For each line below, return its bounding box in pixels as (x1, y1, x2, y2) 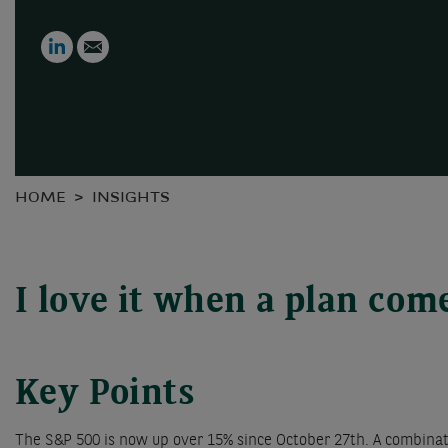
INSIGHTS (92, 190, 170, 207)
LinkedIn (73, 33, 122, 48)
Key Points (15, 377, 195, 413)
